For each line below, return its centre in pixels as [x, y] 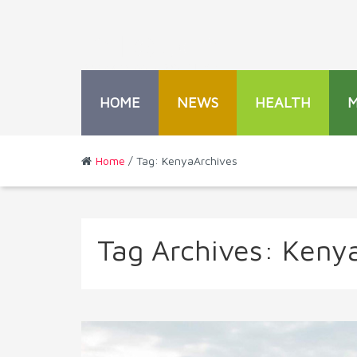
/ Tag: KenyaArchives [181, 161]
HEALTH [283, 102]
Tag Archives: [190, 250]
